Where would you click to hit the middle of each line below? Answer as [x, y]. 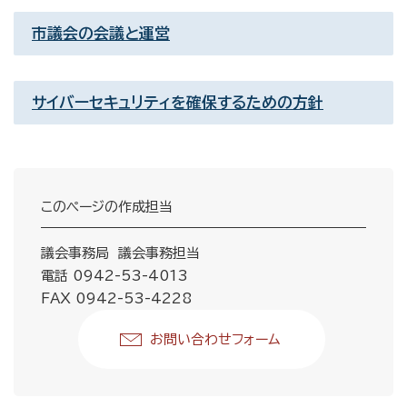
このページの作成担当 [107, 207]
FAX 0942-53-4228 [119, 298]
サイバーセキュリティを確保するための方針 [178, 102]
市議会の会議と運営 [101, 33]
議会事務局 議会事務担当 [120, 253]
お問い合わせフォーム [214, 339]
